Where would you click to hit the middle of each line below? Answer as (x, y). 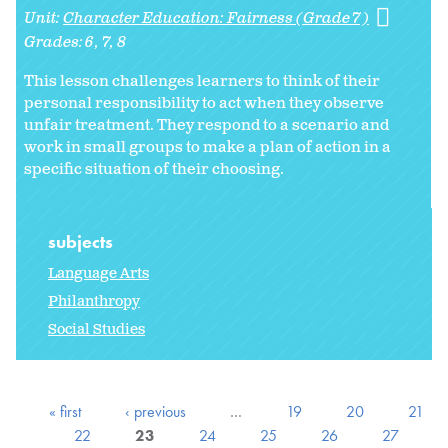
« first (64, 412)
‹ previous (155, 412)
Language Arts (98, 274)
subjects (82, 242)
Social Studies (96, 330)
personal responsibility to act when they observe (204, 103)
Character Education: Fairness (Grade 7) (216, 18)
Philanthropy (94, 302)
